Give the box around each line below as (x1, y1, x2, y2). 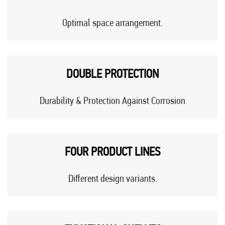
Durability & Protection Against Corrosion (40, 94, 185, 107)
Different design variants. (68, 172, 157, 185)
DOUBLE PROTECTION (66, 67, 159, 81)
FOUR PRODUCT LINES (65, 145, 160, 159)
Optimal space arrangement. (62, 17, 163, 29)
